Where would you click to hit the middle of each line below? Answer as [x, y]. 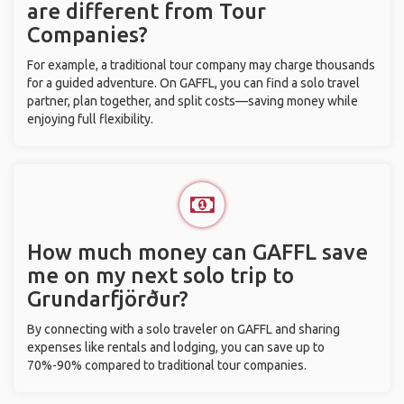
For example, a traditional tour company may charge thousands [201, 65]
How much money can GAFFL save [197, 252]
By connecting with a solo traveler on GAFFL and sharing [184, 329]
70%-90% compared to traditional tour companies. [167, 365]
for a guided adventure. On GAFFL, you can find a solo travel [193, 83]
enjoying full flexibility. [90, 119]
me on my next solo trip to [161, 275]
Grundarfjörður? [108, 299]
